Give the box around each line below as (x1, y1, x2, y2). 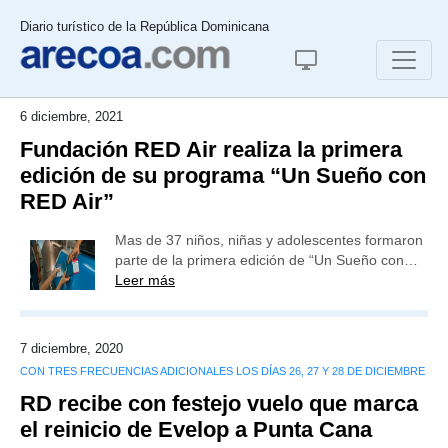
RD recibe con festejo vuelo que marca (20, 391, 418, 416)
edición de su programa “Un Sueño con (20, 163, 426, 188)
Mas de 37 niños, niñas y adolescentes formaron (115, 232, 423, 248)
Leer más (115, 272, 175, 288)
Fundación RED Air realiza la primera (20, 137, 402, 162)
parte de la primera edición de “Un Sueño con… (115, 252, 418, 268)
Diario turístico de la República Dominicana (20, 19, 269, 34)
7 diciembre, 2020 (20, 341, 123, 356)
